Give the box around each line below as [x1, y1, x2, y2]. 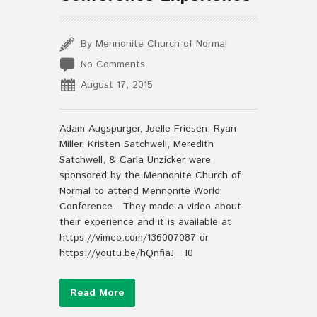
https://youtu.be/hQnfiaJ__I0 [59, 246, 193, 260]
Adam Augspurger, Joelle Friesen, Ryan [59, 122, 236, 136]
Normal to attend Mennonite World [59, 184, 220, 198]
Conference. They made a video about [59, 200, 241, 214]
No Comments [81, 57, 145, 71]
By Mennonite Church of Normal [81, 37, 227, 51]
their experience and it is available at [59, 215, 231, 229]
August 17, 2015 [81, 78, 153, 92]
